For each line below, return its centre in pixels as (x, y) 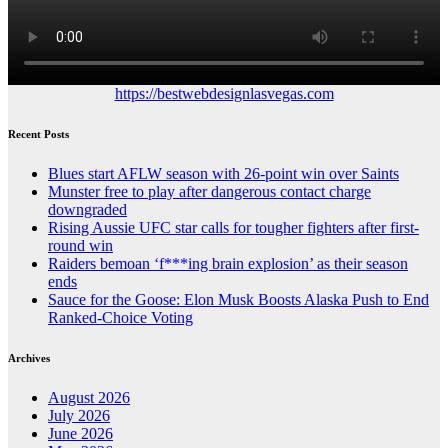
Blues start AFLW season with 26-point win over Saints (223, 174)
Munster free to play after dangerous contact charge (209, 192)
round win (80, 246)
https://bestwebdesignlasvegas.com (224, 94)
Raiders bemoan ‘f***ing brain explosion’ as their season (228, 264)
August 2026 (89, 398)
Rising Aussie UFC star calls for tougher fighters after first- (233, 228)
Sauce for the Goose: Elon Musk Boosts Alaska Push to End (238, 300)
